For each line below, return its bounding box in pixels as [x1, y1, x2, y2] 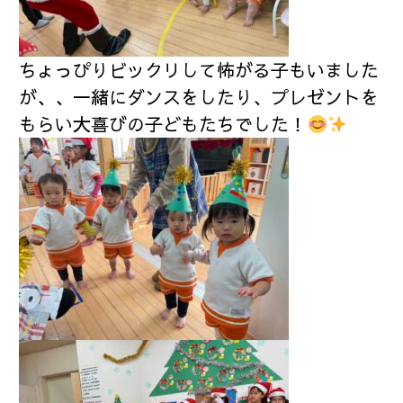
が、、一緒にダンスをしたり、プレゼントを [19, 85, 380, 110]
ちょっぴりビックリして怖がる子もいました [19, 58, 380, 83]
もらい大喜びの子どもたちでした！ [19, 112, 308, 137]
